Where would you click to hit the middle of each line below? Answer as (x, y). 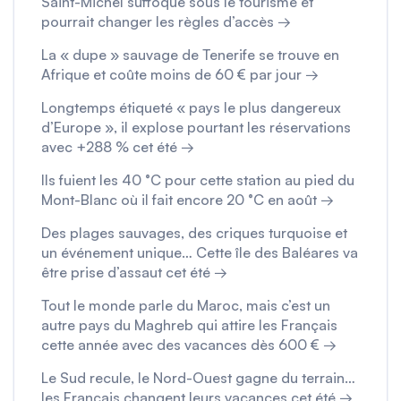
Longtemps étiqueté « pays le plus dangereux (191, 107)
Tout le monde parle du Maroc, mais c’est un (186, 305)
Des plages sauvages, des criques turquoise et (194, 233)
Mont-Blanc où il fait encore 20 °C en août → (188, 200)
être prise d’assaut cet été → (134, 272)
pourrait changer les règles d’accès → (166, 21)
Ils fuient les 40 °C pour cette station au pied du (198, 180)
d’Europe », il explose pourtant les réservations (196, 127)
